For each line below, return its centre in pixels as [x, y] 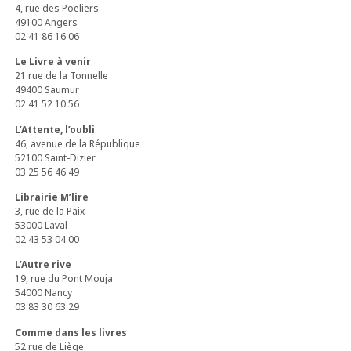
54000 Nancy [44, 293]
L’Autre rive [43, 265]
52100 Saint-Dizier [56, 157]
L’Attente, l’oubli [55, 129]
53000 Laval [42, 226]
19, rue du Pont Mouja [64, 279]
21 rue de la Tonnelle [62, 76]
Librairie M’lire [52, 197]
